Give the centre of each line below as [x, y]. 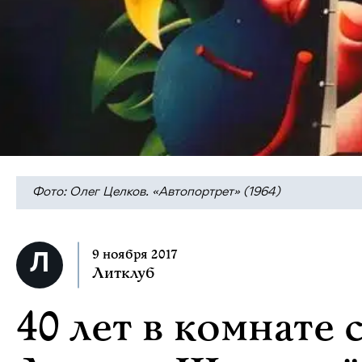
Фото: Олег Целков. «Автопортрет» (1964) [156, 192]
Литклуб [123, 273]
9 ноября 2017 [135, 254]
